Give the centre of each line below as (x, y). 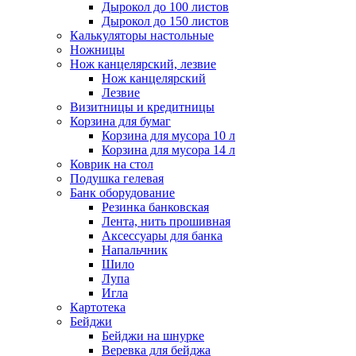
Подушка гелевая (117, 179)
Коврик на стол (112, 164)
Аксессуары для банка (162, 236)
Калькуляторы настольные (142, 36)
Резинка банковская (155, 207)
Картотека (98, 308)
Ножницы (97, 50)
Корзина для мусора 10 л (168, 136)
